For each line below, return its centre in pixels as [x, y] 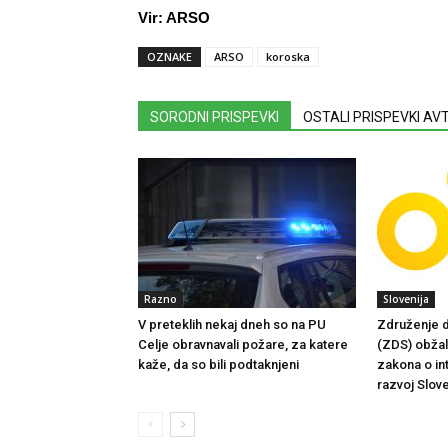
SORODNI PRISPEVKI [214, 117]
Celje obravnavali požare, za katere [243, 344]
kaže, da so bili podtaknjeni [218, 364]
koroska [288, 56]
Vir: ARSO [174, 17]
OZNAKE [169, 56]
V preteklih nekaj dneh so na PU [232, 324]
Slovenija [406, 299]
